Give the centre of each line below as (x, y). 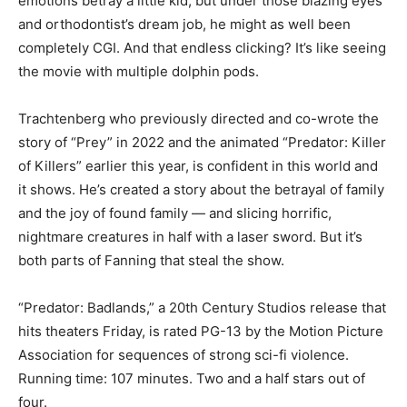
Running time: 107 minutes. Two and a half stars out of (192, 378)
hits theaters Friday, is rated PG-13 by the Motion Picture (201, 331)
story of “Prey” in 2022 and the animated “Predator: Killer (202, 142)
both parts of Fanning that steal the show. (151, 260)
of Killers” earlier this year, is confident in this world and (198, 166)
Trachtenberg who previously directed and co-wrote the (199, 119)
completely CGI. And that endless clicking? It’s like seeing (202, 48)
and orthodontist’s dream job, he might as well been (184, 24)
